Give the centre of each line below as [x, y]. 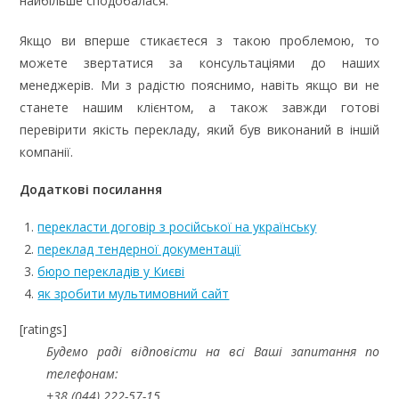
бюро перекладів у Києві [111, 272]
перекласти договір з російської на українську [177, 227]
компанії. [47, 152]
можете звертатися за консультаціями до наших [199, 63]
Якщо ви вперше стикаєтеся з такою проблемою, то [199, 41]
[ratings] [44, 330]
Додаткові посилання [91, 190]
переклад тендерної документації [139, 249]
